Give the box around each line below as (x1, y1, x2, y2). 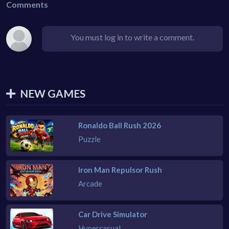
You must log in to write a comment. (71, 32, 194, 42)
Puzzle (78, 134, 101, 144)
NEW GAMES (20, 86, 85, 100)
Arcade (78, 178, 103, 188)
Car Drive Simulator (78, 209, 148, 219)
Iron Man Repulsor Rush (78, 165, 163, 174)
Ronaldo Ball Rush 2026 (78, 120, 162, 130)
